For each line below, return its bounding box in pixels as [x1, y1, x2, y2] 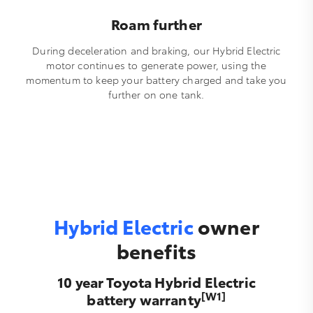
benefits [116, 236, 197, 265]
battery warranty [87, 289, 201, 310]
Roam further [111, 14, 202, 34]
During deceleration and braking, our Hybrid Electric [32, 43, 281, 58]
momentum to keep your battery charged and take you [26, 73, 287, 87]
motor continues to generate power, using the [46, 58, 267, 73]
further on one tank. [108, 87, 205, 102]
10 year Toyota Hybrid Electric [57, 272, 256, 292]
